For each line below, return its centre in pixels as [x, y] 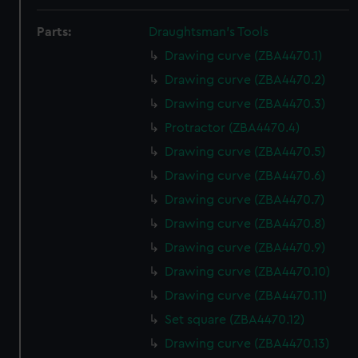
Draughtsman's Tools [209, 32]
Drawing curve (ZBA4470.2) [245, 80]
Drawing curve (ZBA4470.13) [247, 344]
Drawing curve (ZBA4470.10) [248, 272]
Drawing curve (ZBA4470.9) [245, 248]
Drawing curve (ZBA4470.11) [246, 296]
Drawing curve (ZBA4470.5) [245, 152]
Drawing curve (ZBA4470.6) [245, 176]
